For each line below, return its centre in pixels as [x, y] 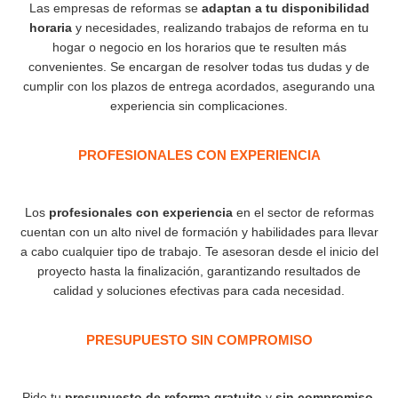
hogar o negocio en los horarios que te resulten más [199, 47]
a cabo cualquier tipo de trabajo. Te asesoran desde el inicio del [199, 251]
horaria [51, 28]
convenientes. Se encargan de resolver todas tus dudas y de [199, 67]
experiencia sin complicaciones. [199, 106]
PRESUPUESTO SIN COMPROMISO [199, 340]
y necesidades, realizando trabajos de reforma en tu [220, 28]
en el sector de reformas [303, 212]
